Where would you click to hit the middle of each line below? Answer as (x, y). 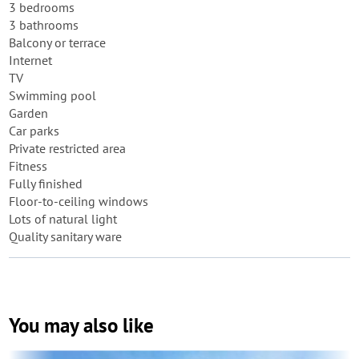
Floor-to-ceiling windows (79, 201)
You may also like (81, 325)
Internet (30, 60)
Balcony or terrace (57, 42)
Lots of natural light (63, 219)
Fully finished (46, 184)
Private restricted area (67, 148)
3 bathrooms (44, 25)
